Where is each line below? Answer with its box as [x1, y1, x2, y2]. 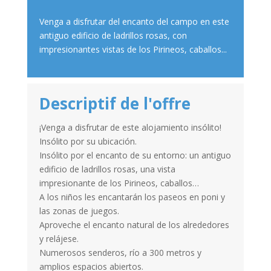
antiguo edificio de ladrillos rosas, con [39, 29, 187, 41]
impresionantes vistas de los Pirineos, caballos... [39, 43, 227, 55]
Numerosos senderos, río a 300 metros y [39, 246, 201, 258]
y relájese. [39, 232, 79, 244]
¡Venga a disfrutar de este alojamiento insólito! [39, 121, 221, 133]
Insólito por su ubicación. [39, 135, 137, 147]
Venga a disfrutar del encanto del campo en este [39, 15, 229, 27]
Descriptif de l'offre [39, 92, 191, 114]
